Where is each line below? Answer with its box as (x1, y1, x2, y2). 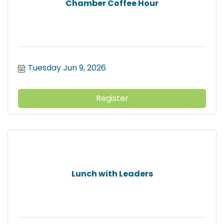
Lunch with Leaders (71, 167, 153, 179)
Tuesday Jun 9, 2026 (28, 62, 106, 74)
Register (95, 92, 128, 104)
